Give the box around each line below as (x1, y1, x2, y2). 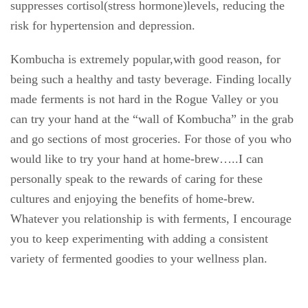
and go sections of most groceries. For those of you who (10, 132, 291, 146)
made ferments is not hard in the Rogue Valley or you (10, 92, 278, 106)
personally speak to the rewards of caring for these (10, 172, 263, 186)
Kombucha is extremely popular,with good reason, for (10, 52, 280, 66)
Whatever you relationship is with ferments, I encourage (10, 212, 291, 225)
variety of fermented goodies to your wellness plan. (10, 252, 267, 265)
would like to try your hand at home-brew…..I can (10, 152, 263, 166)
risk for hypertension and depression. (10, 19, 195, 32)
